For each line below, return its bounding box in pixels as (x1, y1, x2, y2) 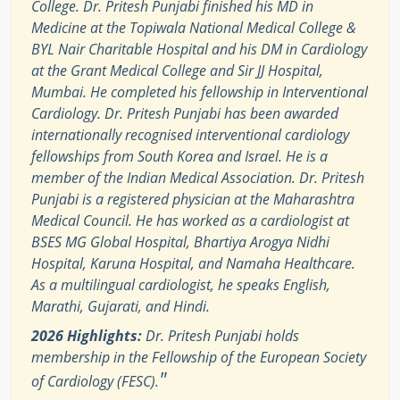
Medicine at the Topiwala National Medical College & (31, 18, 356, 38)
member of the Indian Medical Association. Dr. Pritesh (31, 168, 364, 188)
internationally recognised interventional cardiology (31, 125, 349, 146)
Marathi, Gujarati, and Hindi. (31, 296, 210, 317)
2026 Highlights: (31, 326, 142, 346)
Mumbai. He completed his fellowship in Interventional (31, 82, 368, 103)
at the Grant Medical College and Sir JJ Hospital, (31, 61, 323, 81)
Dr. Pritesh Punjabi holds (142, 326, 299, 346)
